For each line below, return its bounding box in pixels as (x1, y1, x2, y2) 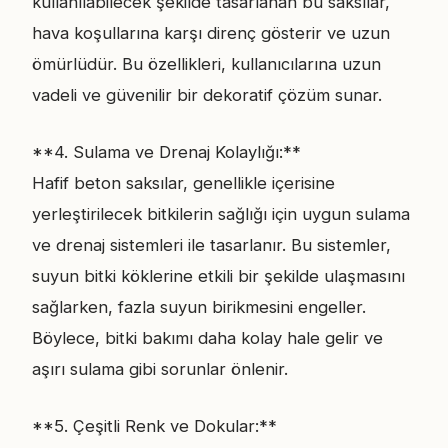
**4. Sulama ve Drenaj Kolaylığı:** (32, 142, 301, 162)
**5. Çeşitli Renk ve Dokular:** (32, 416, 277, 436)
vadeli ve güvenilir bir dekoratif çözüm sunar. (32, 85, 382, 105)
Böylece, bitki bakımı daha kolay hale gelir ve (32, 328, 383, 348)
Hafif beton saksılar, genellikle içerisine (32, 173, 335, 193)
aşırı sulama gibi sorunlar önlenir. (32, 359, 288, 379)
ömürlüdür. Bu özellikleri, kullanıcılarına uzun (32, 54, 381, 74)
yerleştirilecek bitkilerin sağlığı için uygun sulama (32, 204, 410, 224)
